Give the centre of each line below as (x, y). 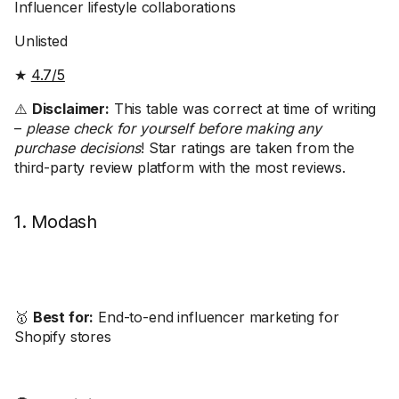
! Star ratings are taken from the (248, 148)
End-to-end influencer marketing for (216, 317)
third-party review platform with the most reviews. (180, 167)
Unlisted (41, 41)
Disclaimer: (70, 109)
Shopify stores (63, 337)
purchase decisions (78, 148)
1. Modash (56, 222)
